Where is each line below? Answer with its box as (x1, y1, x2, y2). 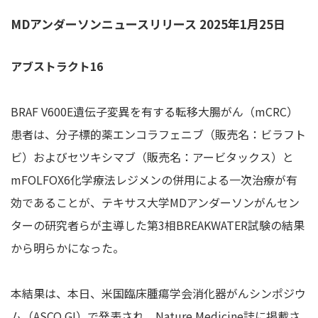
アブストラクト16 (11, 57, 103, 75)
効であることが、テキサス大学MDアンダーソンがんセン (11, 193, 300, 211)
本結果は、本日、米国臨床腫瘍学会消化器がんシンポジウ (11, 284, 306, 302)
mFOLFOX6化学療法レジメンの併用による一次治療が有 (11, 170, 297, 188)
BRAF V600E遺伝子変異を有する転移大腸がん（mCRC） (11, 102, 298, 120)
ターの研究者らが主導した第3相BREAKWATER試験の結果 (11, 216, 305, 234)
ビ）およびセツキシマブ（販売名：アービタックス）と (11, 148, 294, 165)
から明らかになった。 (11, 238, 124, 256)
